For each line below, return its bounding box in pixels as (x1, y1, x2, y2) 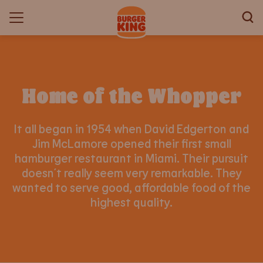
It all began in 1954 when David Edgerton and (14, 122, 249, 136)
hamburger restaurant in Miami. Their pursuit (15, 151, 248, 165)
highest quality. (90, 195, 173, 209)
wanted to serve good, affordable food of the (12, 180, 251, 194)
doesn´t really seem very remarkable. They (21, 166, 242, 180)
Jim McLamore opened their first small (32, 136, 231, 150)
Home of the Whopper (21, 82, 242, 107)
